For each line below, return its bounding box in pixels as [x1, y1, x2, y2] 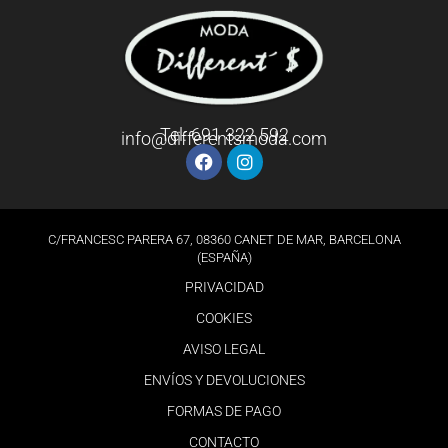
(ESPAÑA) [196, 250, 252, 266]
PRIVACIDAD [184, 279, 264, 296]
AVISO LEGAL [183, 341, 265, 358]
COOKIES [196, 310, 252, 327]
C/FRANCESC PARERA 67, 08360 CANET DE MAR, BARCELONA [47, 232, 401, 248]
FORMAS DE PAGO [167, 403, 281, 420]
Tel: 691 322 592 [159, 124, 289, 146]
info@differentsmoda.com [121, 128, 327, 150]
